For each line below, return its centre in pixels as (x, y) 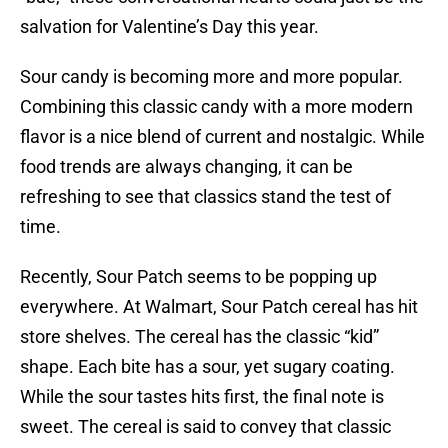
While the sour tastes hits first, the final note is (202, 397)
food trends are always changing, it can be (186, 167)
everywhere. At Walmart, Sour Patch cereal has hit (219, 307)
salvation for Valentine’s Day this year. (169, 27)
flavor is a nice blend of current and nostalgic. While (222, 137)
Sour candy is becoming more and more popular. (211, 77)
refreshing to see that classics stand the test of (205, 197)
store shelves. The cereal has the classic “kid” (199, 337)
